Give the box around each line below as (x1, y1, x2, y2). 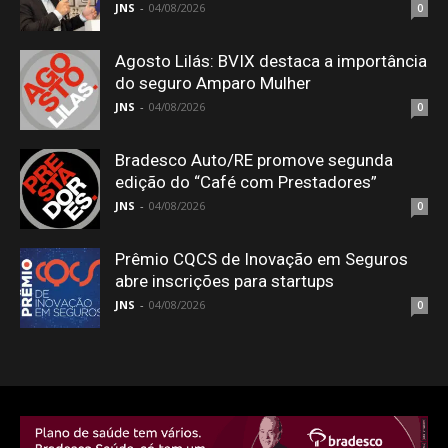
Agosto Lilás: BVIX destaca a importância (115, 51, 427, 72)
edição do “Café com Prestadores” (115, 172, 377, 193)
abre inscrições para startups (115, 271, 334, 292)
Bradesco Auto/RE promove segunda (115, 150, 393, 171)
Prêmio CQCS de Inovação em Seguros (115, 249, 408, 270)
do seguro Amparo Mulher (115, 73, 311, 94)
